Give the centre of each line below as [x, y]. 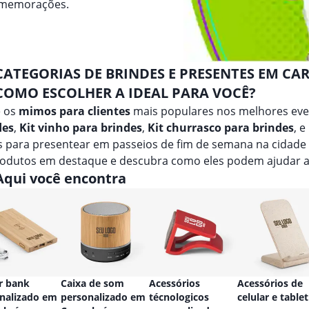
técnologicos [179, 297]
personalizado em [103, 297]
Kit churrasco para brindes [221, 128]
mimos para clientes [74, 111]
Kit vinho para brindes [81, 128]
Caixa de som [92, 283]
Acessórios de [270, 283]
